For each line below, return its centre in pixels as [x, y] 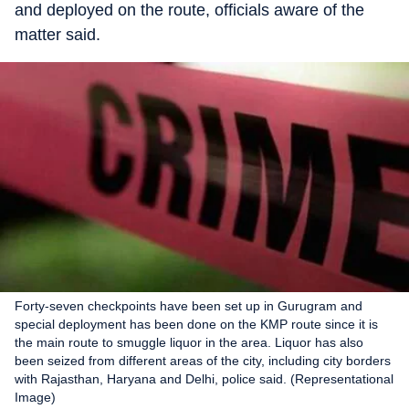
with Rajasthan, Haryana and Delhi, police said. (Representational [204, 379]
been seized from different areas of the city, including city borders [203, 361]
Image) [35, 397]
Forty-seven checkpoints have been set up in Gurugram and [189, 306]
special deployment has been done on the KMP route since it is [196, 324]
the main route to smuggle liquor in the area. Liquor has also [189, 342]
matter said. [58, 35]
